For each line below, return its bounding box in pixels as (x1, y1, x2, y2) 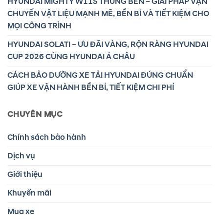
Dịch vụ (7, 151, 35, 161)
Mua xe (7, 206, 34, 217)
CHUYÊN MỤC (7, 109, 63, 119)
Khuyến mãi (7, 188, 51, 198)
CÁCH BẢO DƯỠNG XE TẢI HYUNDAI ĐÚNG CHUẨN (7, 70, 193, 80)
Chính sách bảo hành (7, 132, 86, 142)
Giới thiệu (7, 169, 43, 179)
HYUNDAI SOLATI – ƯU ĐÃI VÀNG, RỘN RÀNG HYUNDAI (7, 39, 208, 49)
